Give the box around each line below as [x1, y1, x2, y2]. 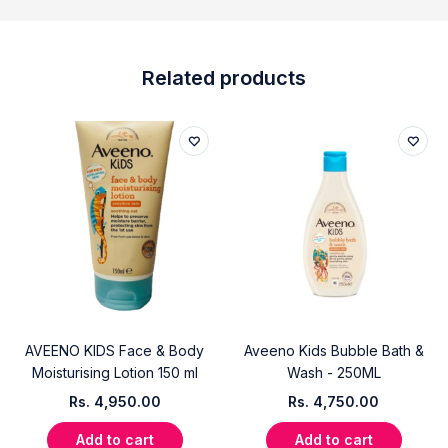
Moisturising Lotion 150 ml [31, 363, 198, 381]
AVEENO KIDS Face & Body [25, 341, 204, 359]
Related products [142, 65, 306, 90]
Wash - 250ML [286, 363, 381, 381]
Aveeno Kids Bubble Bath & [243, 341, 424, 359]
